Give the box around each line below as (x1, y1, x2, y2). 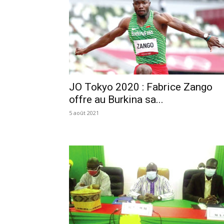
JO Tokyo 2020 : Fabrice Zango (69, 80, 212, 93)
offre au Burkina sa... (69, 93, 163, 105)
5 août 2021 (69, 108, 99, 116)
